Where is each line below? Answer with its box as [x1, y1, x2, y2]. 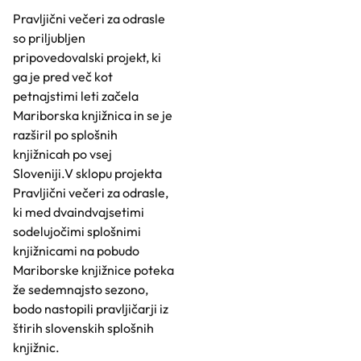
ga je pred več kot [13, 68, 113, 85]
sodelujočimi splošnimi [13, 223, 141, 239]
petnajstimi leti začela [13, 88, 139, 104]
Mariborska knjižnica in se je [13, 107, 172, 123]
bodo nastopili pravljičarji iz [13, 301, 168, 317]
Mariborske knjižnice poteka [13, 262, 174, 278]
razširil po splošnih [13, 127, 118, 143]
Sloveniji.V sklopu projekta [13, 165, 162, 181]
